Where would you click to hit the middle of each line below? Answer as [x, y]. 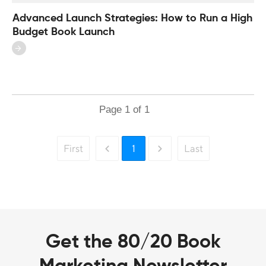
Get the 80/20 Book [133, 243]
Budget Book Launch [64, 32]
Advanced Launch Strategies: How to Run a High [132, 18]
